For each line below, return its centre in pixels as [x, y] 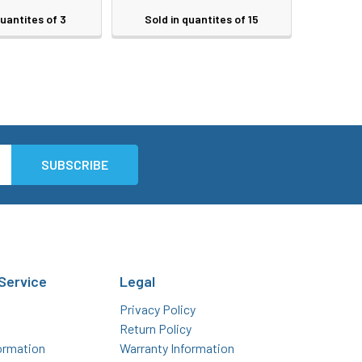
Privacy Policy [158, 309]
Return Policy [156, 328]
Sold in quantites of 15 [201, 19]
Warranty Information [177, 347]
